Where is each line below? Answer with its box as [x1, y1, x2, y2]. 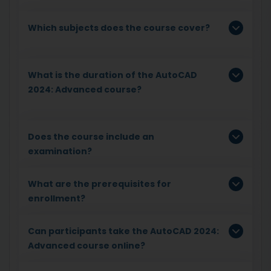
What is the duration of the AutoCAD [28, 68, 197, 81]
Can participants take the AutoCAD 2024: [28, 224, 219, 237]
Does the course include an [28, 130, 154, 143]
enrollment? [28, 192, 85, 204]
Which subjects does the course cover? [28, 21, 210, 34]
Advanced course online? [28, 239, 145, 252]
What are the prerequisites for [28, 177, 171, 190]
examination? [28, 145, 92, 157]
